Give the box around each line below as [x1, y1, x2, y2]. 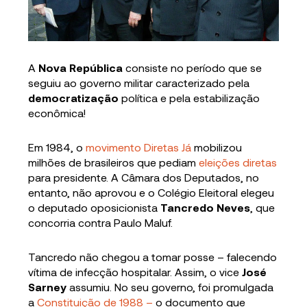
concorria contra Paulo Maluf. [28, 215, 173, 229]
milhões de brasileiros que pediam [28, 155, 199, 169]
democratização [28, 90, 119, 104]
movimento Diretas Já [86, 140, 192, 153]
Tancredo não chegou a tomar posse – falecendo [28, 249, 278, 263]
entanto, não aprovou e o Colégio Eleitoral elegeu [28, 185, 275, 199]
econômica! [28, 106, 86, 119]
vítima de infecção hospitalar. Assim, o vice [28, 265, 243, 278]
